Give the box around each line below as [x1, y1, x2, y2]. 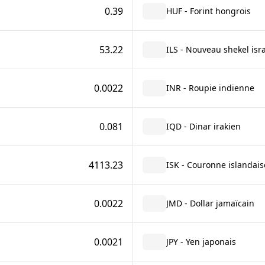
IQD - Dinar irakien [166, 121, 241, 132]
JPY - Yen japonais [166, 236, 236, 247]
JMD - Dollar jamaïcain [166, 198, 254, 209]
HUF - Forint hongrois [166, 5, 251, 17]
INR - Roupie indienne [166, 82, 254, 93]
